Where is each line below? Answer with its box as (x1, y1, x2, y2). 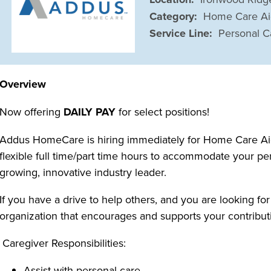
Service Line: (149, 25, 213, 41)
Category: (149, 8, 198, 24)
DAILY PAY (64, 103, 116, 120)
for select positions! (116, 103, 210, 119)
